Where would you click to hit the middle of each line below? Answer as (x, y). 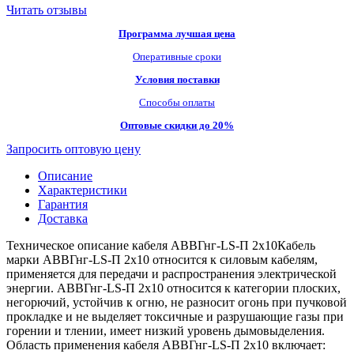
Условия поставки (177, 79)
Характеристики (83, 190)
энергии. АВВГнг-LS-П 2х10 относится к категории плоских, (173, 288)
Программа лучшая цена (177, 33)
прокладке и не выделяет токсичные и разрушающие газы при (175, 316)
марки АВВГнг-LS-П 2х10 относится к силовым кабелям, (162, 259)
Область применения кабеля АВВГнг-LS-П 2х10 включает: (166, 345)
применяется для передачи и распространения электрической (171, 273)
